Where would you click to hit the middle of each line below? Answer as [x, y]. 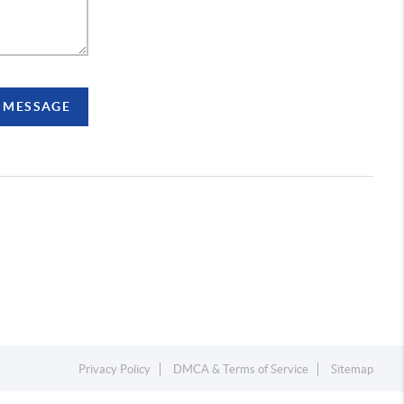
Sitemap [353, 370]
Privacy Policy [115, 370]
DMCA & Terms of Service [241, 370]
